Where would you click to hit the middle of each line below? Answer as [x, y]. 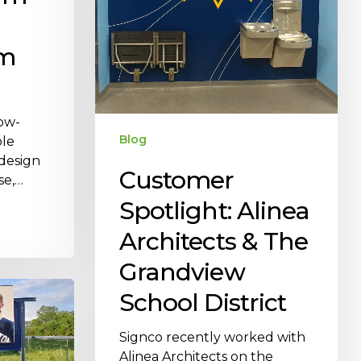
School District [203, 302]
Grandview [182, 272]
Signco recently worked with [212, 337]
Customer [176, 180]
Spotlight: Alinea [214, 210]
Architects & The [214, 241]
